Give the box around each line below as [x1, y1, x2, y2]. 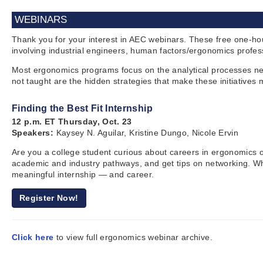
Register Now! [19, 193, 79, 203]
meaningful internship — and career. [12, 170, 154, 179]
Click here [12, 232, 54, 242]
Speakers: [12, 128, 54, 137]
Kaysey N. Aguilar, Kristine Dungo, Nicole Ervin [53, 128, 238, 137]
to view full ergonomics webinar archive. [53, 232, 213, 242]
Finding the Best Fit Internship [12, 103, 153, 113]
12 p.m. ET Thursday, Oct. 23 [12, 117, 132, 126]
